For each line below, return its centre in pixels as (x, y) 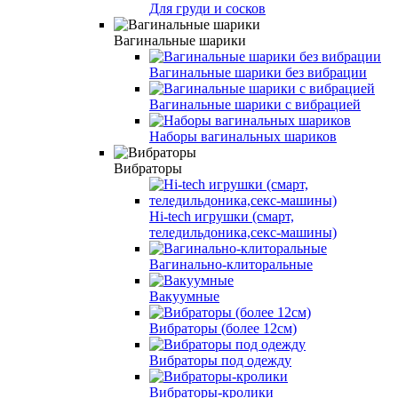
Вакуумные (184, 296)
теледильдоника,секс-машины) (243, 232)
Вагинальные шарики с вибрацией (255, 104)
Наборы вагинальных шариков (243, 136)
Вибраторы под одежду (220, 360)
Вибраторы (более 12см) (223, 328)
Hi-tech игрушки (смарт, (222, 216)
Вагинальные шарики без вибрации (258, 72)
